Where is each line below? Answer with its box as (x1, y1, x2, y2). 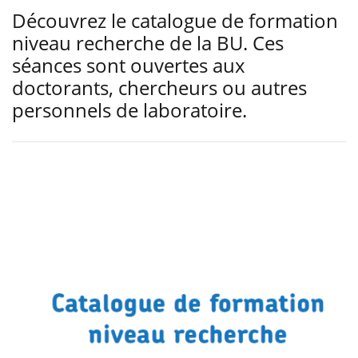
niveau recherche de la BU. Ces (12, 30, 284, 56)
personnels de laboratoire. (12, 97, 247, 123)
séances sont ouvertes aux (12, 52, 245, 78)
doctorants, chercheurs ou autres (12, 74, 307, 101)
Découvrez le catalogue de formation (12, 7, 338, 34)
